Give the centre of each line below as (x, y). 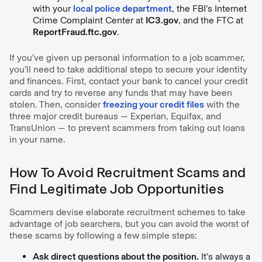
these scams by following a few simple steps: (103, 235)
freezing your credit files (154, 104)
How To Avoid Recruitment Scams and (128, 172)
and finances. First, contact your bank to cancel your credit (129, 81)
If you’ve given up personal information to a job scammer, (127, 57)
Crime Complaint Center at (89, 20)
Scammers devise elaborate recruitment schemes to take (127, 212)
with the (222, 104)
